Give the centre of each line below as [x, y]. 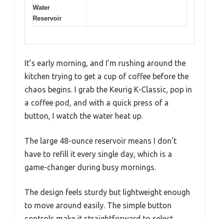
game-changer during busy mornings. [90, 167]
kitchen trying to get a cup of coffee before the [107, 76]
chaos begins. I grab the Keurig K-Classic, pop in [108, 89]
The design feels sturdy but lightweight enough [107, 192]
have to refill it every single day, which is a [98, 154]
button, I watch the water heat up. [84, 116]
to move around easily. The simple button [98, 205]
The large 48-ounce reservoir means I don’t [100, 141]
